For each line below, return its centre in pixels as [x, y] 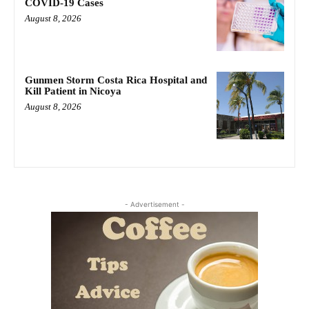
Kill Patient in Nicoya [73, 91]
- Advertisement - [154, 204]
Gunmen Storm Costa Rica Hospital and [116, 80]
